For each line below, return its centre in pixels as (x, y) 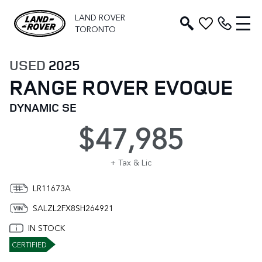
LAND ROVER (100, 17)
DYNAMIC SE (43, 107)
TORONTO (95, 29)
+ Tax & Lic (131, 162)
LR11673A (52, 188)
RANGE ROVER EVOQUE (121, 87)
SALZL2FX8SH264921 (73, 208)
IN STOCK (46, 228)
